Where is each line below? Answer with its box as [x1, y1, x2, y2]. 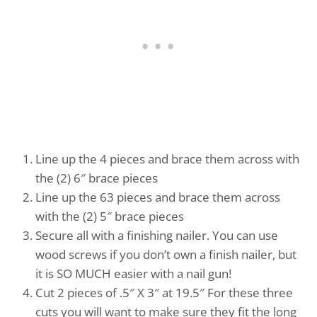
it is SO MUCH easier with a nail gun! [35, 265, 234, 282]
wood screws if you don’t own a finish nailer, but [35, 246, 296, 263]
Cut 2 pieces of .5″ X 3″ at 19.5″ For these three [35, 284, 293, 301]
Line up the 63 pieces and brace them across [35, 188, 280, 205]
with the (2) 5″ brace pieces [35, 207, 184, 224]
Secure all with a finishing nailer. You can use [35, 226, 278, 243]
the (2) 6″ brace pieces [35, 169, 158, 186]
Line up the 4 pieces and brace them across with [35, 150, 299, 167]
